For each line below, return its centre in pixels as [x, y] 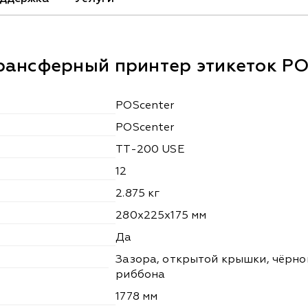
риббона [141, 275]
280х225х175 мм [161, 216]
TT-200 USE [150, 150]
